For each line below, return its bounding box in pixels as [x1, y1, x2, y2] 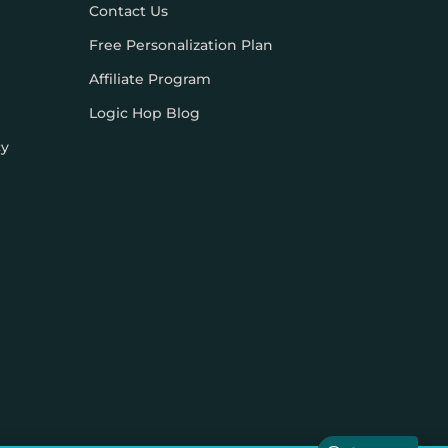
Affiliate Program [89, 69, 212, 88]
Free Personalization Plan [89, 35, 274, 54]
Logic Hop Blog [89, 103, 201, 122]
